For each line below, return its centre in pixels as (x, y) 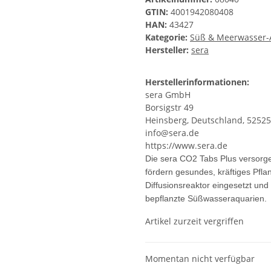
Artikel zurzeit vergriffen (194, 221)
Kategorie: (168, 38)
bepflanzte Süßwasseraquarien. (206, 199)
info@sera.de (172, 133)
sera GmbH (168, 95)
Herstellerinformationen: (197, 82)
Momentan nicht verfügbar (200, 259)
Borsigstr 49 (169, 108)
